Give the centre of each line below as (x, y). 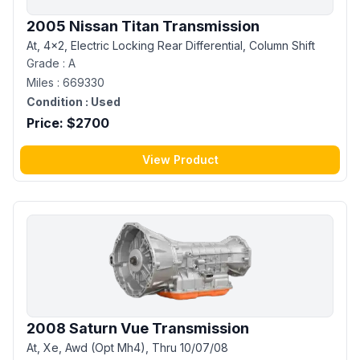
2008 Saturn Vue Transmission (138, 328)
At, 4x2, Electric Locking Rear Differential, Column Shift (171, 45)
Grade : (47, 63)
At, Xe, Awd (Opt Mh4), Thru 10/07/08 (127, 347)
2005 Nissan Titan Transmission (143, 26)
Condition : (57, 101)
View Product (180, 159)
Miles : (45, 82)
